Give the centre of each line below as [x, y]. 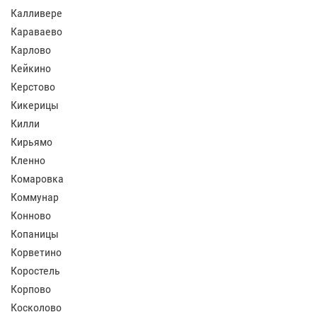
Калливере [36, 13]
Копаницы [35, 234]
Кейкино [31, 68]
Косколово [36, 307]
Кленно [28, 160]
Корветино [36, 252]
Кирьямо [31, 142]
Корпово [31, 289]
